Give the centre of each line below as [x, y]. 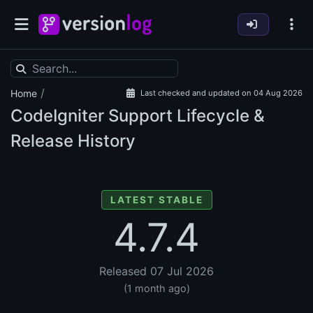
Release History [73, 141]
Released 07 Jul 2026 [156, 271]
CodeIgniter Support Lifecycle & [138, 116]
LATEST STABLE [156, 200]
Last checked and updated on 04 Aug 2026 [221, 93]
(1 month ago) [156, 289]
